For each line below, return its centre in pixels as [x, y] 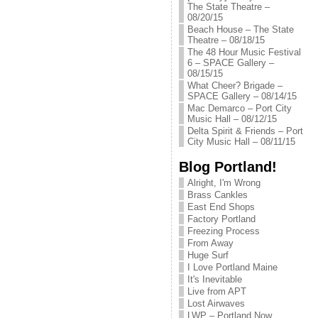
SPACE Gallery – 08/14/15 [242, 96]
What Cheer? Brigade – [235, 86]
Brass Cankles [217, 195]
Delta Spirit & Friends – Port [245, 131]
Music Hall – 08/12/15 [232, 119]
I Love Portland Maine [232, 267]
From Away [210, 243]
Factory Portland [221, 219]
